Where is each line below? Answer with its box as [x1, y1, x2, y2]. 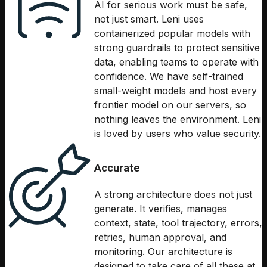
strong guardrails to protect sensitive [94, 42, 260, 54]
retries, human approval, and [94, 231, 226, 244]
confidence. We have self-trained [94, 70, 243, 83]
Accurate [94, 161, 140, 175]
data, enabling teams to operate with [94, 56, 259, 69]
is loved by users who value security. [94, 128, 261, 140]
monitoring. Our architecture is [94, 246, 232, 258]
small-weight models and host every [94, 85, 257, 97]
